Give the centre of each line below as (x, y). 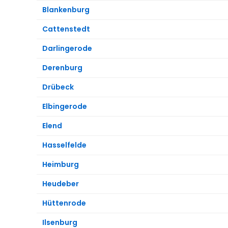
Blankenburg (66, 9)
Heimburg (61, 164)
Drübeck (58, 87)
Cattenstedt (66, 29)
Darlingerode (67, 48)
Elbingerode (65, 106)
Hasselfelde (64, 145)
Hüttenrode (64, 203)
